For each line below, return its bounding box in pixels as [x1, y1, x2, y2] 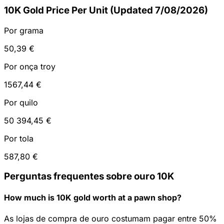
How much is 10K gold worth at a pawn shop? [4, 192, 181, 203]
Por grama [4, 25, 43, 35]
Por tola [4, 133, 33, 143]
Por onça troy [4, 61, 55, 71]
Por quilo [4, 97, 38, 107]
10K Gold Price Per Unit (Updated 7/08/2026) [4, 4, 208, 16]
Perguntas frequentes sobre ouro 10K [4, 170, 174, 182]
